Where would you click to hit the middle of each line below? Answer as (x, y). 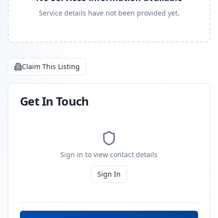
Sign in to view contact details (109, 154)
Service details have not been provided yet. (109, 13)
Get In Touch (54, 101)
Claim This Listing (51, 66)
